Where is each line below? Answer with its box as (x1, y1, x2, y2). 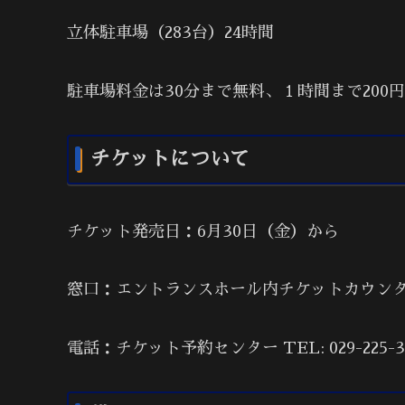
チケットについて (90, 149, 250, 170)
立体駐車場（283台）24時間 (67, 24, 274, 42)
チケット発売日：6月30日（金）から (67, 222, 339, 240)
